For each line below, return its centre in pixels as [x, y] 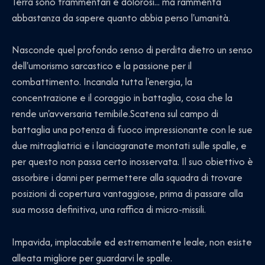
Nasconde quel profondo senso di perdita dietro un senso [132, 50]
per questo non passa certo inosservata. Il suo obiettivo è [132, 162]
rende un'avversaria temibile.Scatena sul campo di [115, 114]
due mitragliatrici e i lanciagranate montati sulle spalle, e [129, 146]
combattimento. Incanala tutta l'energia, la [102, 82]
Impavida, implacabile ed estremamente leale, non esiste [132, 242]
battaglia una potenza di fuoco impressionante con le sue [132, 130]
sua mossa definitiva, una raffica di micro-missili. [109, 210]
